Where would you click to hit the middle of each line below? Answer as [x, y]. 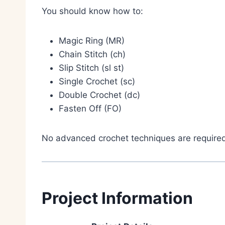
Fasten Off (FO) [90, 108]
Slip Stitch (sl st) [91, 68]
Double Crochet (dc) [99, 95]
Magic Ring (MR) [92, 40]
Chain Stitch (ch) [92, 54]
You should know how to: [92, 11]
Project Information [117, 198]
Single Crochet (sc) [97, 81]
